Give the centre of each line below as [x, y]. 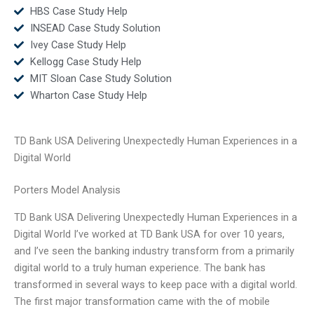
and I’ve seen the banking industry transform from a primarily [154, 251]
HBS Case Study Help [78, 11]
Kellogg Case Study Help [86, 61]
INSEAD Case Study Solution [95, 28]
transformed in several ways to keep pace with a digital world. [156, 284]
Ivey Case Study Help [78, 45]
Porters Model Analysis [67, 190]
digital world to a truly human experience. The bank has [140, 267]
